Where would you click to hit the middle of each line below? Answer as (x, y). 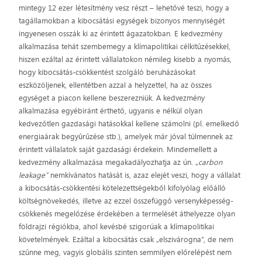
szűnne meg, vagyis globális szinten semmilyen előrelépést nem (125, 252)
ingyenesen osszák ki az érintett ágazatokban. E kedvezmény (121, 34)
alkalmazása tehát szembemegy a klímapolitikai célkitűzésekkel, (125, 46)
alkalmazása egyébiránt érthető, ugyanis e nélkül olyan (111, 111)
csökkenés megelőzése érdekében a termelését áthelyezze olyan (127, 214)
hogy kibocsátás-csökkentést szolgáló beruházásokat (107, 72)
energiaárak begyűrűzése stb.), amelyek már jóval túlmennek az (126, 137)
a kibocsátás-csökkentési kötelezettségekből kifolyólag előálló (123, 188)
